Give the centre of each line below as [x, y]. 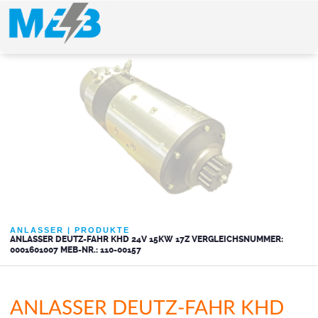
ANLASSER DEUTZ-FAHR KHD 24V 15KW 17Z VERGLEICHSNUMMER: [147, 240]
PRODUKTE [102, 230]
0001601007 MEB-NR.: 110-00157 [76, 250]
